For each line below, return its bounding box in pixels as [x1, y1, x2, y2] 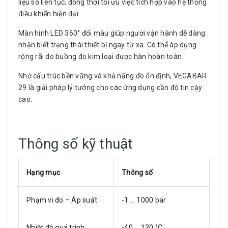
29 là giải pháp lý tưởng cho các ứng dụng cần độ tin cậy [18, 83, 202, 92]
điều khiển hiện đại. [18, 10, 80, 18]
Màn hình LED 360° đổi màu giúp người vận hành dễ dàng [18, 29, 206, 37]
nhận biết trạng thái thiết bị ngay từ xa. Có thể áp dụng [18, 41, 196, 49]
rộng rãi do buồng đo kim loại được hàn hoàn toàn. [18, 52, 184, 61]
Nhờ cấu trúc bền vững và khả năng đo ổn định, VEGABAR [18, 72, 207, 80]
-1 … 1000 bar [122, 196, 166, 204]
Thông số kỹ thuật [18, 135, 133, 152]
